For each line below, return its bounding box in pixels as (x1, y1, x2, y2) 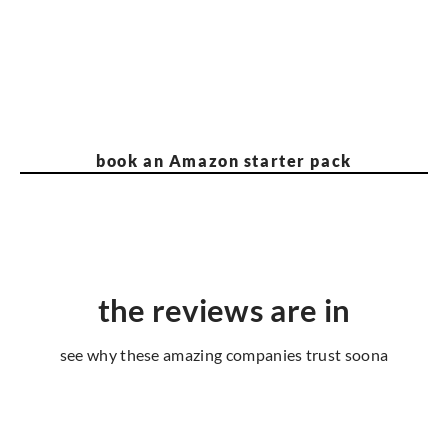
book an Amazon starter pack (96, 151, 352, 171)
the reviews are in (97, 290, 351, 329)
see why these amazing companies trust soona (59, 345, 389, 365)
